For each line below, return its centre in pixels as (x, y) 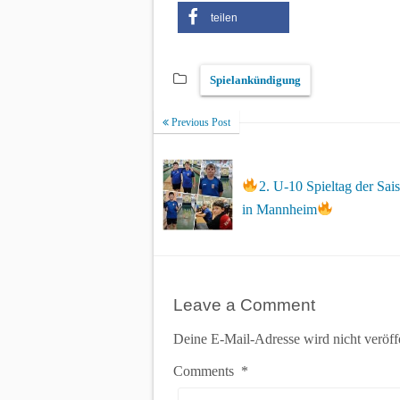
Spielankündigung (255, 79)
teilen (224, 17)
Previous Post (200, 122)
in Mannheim (280, 209)
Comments (207, 371)
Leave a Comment (244, 304)
